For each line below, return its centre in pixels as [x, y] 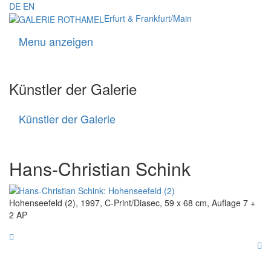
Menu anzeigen [56, 41]
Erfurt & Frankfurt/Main [148, 18]
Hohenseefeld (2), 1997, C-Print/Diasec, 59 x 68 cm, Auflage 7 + [132, 203]
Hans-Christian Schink [100, 169]
